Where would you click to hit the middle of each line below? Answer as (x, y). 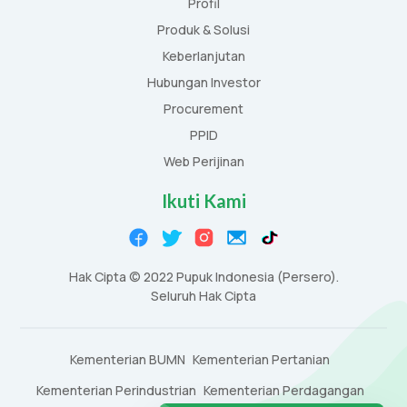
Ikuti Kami (203, 200)
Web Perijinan (203, 161)
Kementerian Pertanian (261, 360)
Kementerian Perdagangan (283, 391)
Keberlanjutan (203, 55)
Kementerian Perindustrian (116, 391)
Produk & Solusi (203, 29)
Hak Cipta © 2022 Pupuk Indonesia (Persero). (203, 277)
